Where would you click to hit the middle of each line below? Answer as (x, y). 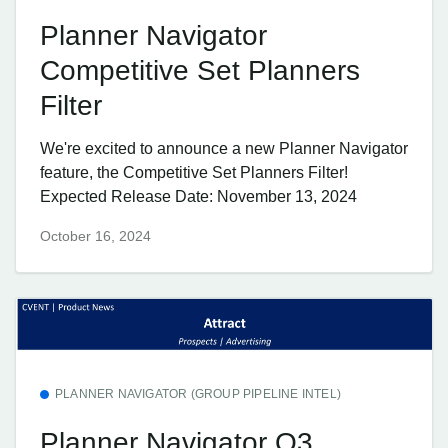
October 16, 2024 (95, 235)
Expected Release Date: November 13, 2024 (198, 197)
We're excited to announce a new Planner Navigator (224, 149)
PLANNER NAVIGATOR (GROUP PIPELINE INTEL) (198, 394)
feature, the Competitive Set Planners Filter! (194, 173)
